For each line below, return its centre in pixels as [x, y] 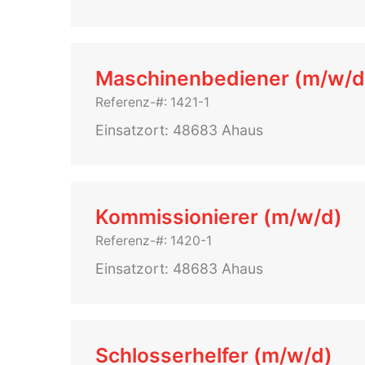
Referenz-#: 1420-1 [154, 241]
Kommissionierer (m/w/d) [219, 217]
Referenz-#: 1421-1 [152, 102]
